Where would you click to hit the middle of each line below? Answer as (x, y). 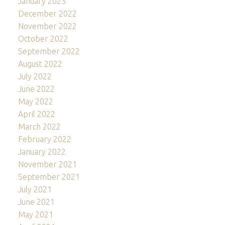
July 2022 (35, 77)
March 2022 (39, 127)
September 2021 (49, 177)
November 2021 (47, 164)
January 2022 (42, 152)
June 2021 (36, 202)
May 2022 (35, 102)
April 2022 (36, 114)
